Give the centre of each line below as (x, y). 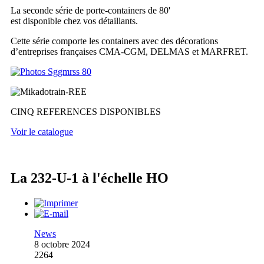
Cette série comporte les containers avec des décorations (114, 41)
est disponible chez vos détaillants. (74, 21)
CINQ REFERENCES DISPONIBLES (86, 112)
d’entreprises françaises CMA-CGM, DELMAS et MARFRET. (129, 52)
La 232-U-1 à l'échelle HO (90, 178)
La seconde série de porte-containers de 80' (90, 11)
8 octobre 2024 (62, 244)
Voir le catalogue (42, 132)
